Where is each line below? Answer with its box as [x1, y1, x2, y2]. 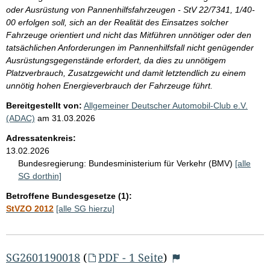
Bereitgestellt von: [6, 100, 82, 110]
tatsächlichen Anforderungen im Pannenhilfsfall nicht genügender [6, 42, 254, 52]
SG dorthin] [18, 171, 61, 181]
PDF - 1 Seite [98, 250, 163, 265]
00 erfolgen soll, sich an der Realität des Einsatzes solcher [6, 17, 228, 27]
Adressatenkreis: [6, 133, 76, 143]
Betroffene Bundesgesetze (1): [6, 190, 132, 201]
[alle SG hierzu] [56, 203, 115, 213]
